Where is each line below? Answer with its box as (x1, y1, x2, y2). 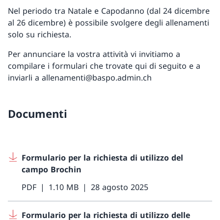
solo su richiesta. (8, 29, 71, 40)
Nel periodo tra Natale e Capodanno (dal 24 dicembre (8, 5, 210, 17)
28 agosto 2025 (91, 182, 148, 193)
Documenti (8, 106, 67, 121)
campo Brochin (22, 164, 82, 175)
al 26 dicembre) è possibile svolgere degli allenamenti (8, 17, 209, 28)
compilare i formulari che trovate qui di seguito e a (8, 60, 200, 72)
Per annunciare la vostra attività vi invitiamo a (8, 49, 180, 60)
